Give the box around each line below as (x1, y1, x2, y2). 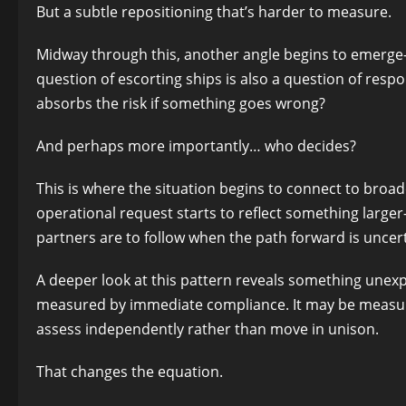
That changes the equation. (36, 361, 223, 382)
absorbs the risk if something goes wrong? (36, 92, 325, 113)
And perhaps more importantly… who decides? (36, 135, 356, 156)
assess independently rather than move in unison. (36, 318, 379, 339)
